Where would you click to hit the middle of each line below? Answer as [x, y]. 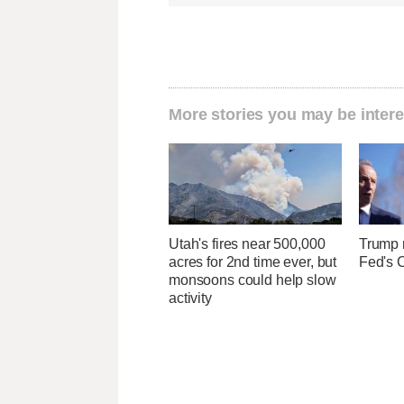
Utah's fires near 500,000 [247, 244]
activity [190, 298]
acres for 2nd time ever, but [253, 262]
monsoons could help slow [252, 280]
